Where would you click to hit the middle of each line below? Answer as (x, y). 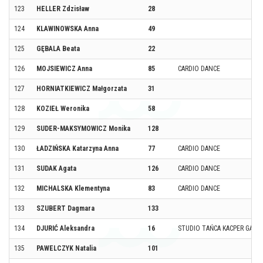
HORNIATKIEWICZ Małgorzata (82, 88)
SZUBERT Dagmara (65, 208)
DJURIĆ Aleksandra (65, 228)
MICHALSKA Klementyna (73, 188)
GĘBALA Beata (58, 48)
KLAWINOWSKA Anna (68, 28)
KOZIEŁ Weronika (63, 108)
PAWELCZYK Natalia (66, 248)
